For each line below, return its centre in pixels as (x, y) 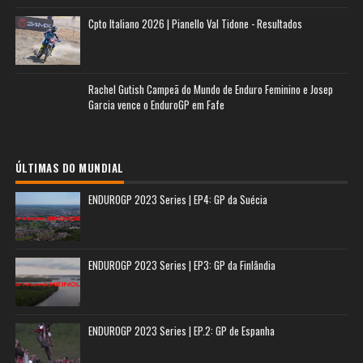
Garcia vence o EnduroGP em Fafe (156, 105)
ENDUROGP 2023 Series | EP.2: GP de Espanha (181, 331)
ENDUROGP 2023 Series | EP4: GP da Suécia (177, 199)
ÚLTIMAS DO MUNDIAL (69, 168)
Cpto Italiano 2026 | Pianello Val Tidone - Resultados (195, 23)
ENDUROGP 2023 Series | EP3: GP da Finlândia (181, 265)
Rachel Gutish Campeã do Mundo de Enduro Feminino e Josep (210, 89)
